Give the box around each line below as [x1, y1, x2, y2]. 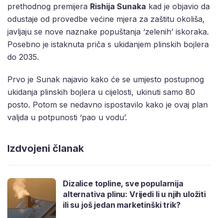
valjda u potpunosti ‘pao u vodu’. [7, 112, 127, 123]
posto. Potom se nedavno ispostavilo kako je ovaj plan [7, 100, 208, 110]
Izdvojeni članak [7, 143, 84, 155]
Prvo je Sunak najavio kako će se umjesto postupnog [7, 74, 204, 85]
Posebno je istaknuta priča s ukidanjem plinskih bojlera [7, 39, 209, 50]
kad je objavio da [146, 1, 210, 12]
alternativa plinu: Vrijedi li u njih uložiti [63, 189, 206, 200]
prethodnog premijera [7, 1, 90, 12]
